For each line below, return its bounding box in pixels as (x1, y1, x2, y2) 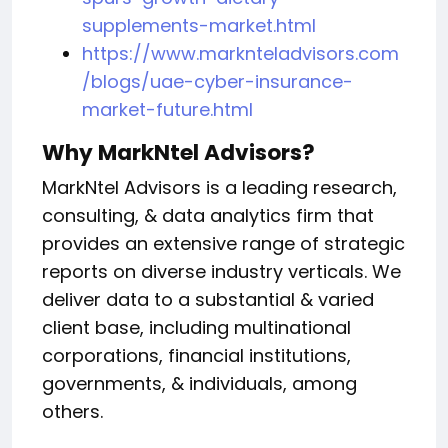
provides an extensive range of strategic (42, 231, 405, 257)
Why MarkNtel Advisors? (42, 137, 315, 169)
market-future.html (82, 97, 253, 123)
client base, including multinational (42, 315, 351, 341)
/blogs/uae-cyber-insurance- (82, 69, 353, 95)
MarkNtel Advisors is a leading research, (42, 175, 397, 201)
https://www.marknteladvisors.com (82, 41, 399, 67)
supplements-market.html (82, 13, 316, 39)
